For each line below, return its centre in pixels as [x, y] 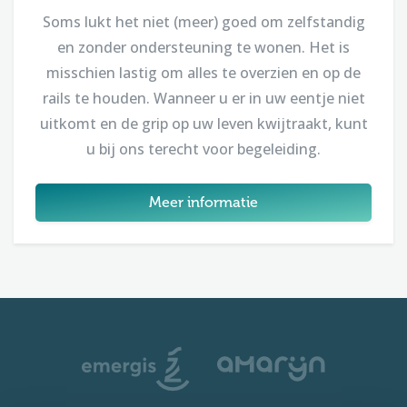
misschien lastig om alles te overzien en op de [203, 72]
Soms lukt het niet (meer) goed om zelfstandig [203, 21]
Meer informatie [203, 202]
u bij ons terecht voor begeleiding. [203, 149]
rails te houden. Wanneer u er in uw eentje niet [203, 98]
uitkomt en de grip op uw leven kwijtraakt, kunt [203, 123]
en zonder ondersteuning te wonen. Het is [203, 47]
